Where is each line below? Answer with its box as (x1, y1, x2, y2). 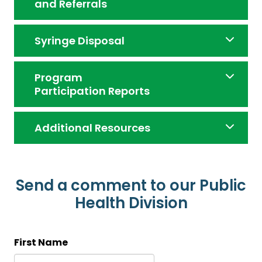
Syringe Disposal (35, 33, 125, 49)
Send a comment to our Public (16, 175, 246, 196)
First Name (14, 235, 68, 249)
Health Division (74, 192, 188, 214)
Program (35, 70, 83, 85)
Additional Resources (35, 120, 151, 136)
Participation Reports (35, 84, 150, 99)
